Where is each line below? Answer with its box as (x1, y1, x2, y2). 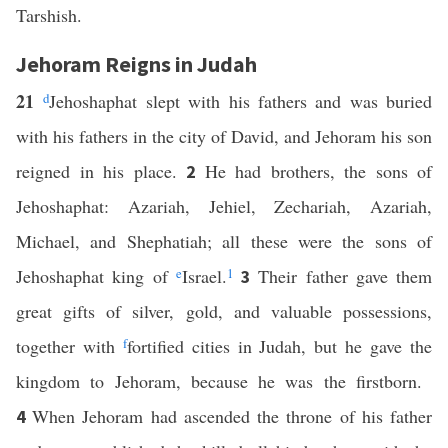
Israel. (181, 264, 227, 288)
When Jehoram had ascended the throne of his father (32, 404, 433, 428)
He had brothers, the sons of (204, 159, 432, 183)
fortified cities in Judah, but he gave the (126, 334, 433, 358)
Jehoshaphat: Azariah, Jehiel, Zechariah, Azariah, (16, 194, 432, 218)
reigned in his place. (16, 159, 186, 183)
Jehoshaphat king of (16, 264, 176, 288)
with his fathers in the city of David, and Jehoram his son (16, 124, 432, 148)
